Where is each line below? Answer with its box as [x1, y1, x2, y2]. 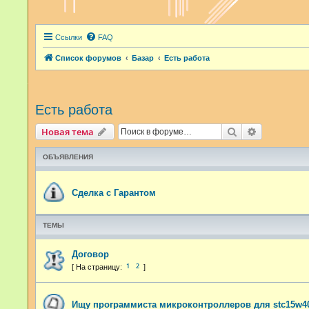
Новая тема [41, 126, 94, 138]
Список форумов [55, 54, 121, 62]
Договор [72, 248, 109, 259]
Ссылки [55, 33, 82, 41]
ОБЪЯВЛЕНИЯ [43, 153, 93, 161]
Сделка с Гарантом [72, 187, 156, 198]
